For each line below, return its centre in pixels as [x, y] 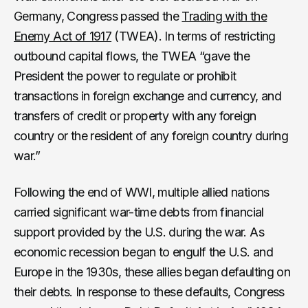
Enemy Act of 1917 [63, 36]
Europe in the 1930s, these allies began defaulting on [152, 272]
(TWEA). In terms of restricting [194, 36]
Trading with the [224, 16]
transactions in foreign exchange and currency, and [147, 96]
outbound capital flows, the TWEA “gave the [132, 56]
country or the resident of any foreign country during [151, 135]
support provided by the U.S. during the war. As [139, 232]
